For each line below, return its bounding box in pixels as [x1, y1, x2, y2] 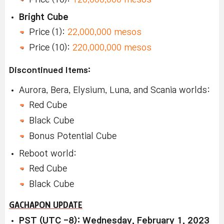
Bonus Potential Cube [29, 131, 116, 140]
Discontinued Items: [9, 65, 90, 74]
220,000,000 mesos [72, 43, 151, 52]
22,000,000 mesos [67, 27, 141, 36]
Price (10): [29, 43, 72, 52]
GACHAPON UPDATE [9, 199, 82, 210]
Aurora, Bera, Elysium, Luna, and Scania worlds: [19, 85, 210, 94]
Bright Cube [19, 12, 68, 21]
